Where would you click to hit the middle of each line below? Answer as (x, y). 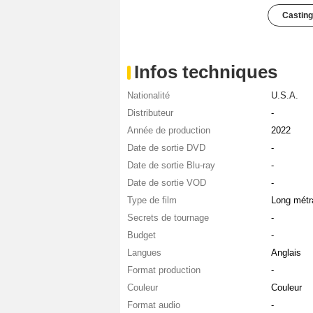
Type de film (152, 201)
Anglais (286, 253)
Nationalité (148, 96)
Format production (164, 270)
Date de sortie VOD (167, 183)
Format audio (154, 305)
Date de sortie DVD (166, 148)
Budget (141, 235)
